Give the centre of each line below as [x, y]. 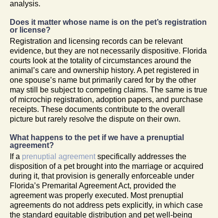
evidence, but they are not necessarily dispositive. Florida [108, 51]
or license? [30, 30]
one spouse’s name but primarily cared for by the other [103, 80]
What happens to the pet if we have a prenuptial [97, 137]
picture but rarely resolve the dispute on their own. [95, 119]
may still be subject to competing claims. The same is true [109, 90]
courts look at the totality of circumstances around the [100, 60]
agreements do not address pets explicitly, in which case [106, 205]
